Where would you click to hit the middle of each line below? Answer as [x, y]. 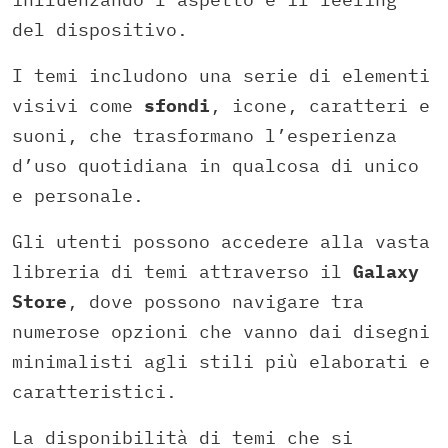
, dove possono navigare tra [215, 301]
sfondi [177, 105]
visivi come [78, 105]
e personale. [78, 195]
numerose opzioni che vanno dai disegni [221, 331]
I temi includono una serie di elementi [221, 75]
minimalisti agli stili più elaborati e [221, 361]
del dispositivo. [100, 29]
